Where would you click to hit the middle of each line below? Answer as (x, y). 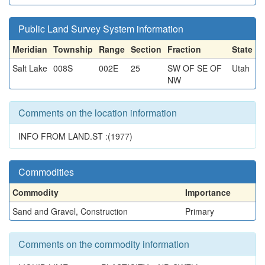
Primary (200, 211)
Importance (208, 192)
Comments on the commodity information (104, 244)
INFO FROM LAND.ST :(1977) (75, 136)
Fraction (184, 49)
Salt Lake (30, 68)
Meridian (30, 49)
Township (73, 49)
